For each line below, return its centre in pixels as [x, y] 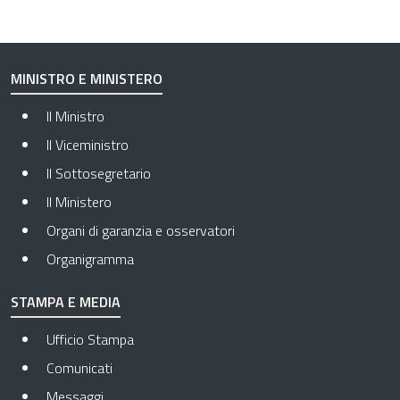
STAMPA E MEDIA [66, 302]
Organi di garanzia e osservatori [141, 231]
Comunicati [79, 368]
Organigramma [90, 259]
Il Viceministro [87, 145]
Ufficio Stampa [90, 340]
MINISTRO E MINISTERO [87, 79]
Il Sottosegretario [99, 174]
